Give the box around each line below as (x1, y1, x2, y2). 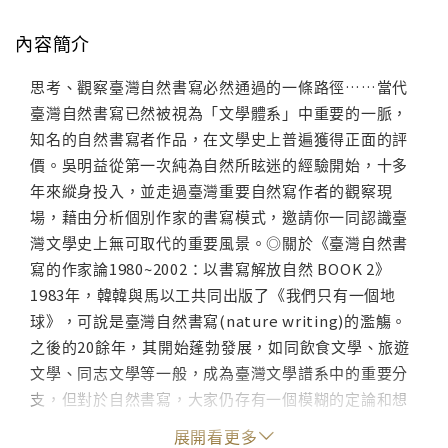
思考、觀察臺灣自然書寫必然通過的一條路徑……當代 (30, 76, 408, 98)
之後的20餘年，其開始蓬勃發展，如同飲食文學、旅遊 (30, 336, 410, 358)
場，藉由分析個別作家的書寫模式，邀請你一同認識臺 (30, 206, 408, 228)
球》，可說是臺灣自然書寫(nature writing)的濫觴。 (30, 310, 407, 332)
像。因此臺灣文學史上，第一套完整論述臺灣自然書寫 (30, 414, 408, 436)
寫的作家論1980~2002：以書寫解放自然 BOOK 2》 (30, 258, 391, 280)
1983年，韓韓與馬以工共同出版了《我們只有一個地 (30, 284, 396, 306)
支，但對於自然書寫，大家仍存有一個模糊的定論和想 (30, 388, 408, 410)
